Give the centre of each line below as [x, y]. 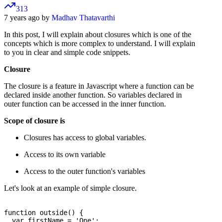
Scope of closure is [34, 121]
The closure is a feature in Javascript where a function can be [99, 86]
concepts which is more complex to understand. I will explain [100, 44]
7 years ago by [28, 18]
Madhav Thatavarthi [83, 18]
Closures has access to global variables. [85, 138]
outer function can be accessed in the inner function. [85, 104]
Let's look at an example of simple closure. [70, 188]
